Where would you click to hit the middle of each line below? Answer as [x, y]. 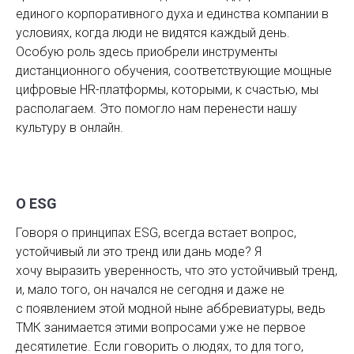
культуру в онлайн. [71, 127]
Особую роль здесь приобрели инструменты [147, 51]
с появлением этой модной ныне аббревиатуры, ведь [171, 308]
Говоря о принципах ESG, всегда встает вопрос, [156, 232]
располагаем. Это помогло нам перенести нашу [156, 108]
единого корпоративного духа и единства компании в [172, 13]
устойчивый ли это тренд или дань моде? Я [139, 251]
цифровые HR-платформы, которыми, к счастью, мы [167, 89]
